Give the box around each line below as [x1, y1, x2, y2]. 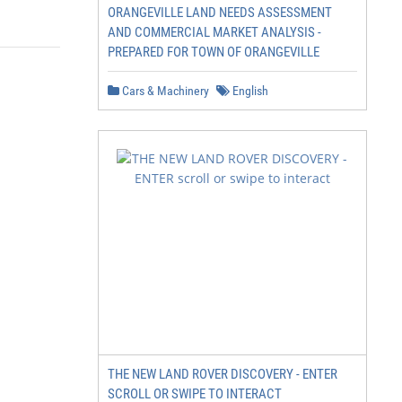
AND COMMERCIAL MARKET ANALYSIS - [108, 24, 321, 40]
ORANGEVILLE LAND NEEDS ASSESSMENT [108, 4, 332, 21]
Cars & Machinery [119, 83, 209, 98]
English [230, 83, 268, 98]
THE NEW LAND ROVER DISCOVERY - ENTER [108, 366, 337, 382]
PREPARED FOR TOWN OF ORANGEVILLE [108, 44, 319, 60]
